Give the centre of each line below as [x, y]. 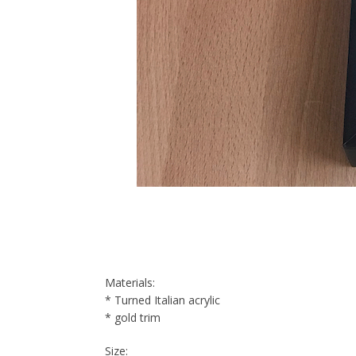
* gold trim [133, 317]
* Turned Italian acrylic [163, 300]
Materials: [130, 282]
